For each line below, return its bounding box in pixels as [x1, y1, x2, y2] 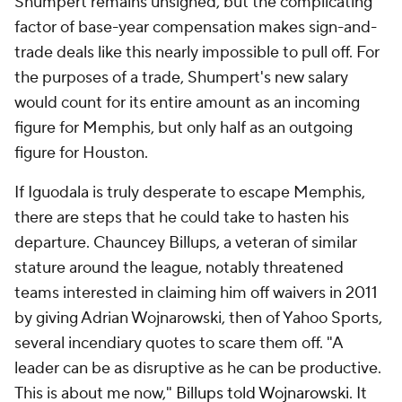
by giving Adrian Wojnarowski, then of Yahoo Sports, [14, 308, 382, 328]
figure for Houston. [14, 143, 152, 163]
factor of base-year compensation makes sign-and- [14, 17, 377, 38]
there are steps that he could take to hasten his [14, 207, 349, 228]
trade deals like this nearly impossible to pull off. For [14, 42, 380, 63]
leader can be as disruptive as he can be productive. [14, 358, 381, 379]
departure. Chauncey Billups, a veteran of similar [14, 232, 357, 253]
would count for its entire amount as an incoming [14, 92, 360, 113]
